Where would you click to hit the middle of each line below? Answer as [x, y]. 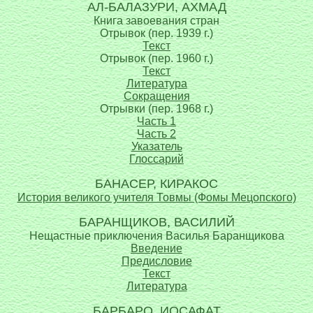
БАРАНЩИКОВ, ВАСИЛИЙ [156, 222]
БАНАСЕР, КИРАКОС [156, 184]
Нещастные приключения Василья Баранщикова [156, 236]
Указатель [156, 146]
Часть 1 [156, 121]
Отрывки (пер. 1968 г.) [156, 109]
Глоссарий [156, 159]
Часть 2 [156, 134]
